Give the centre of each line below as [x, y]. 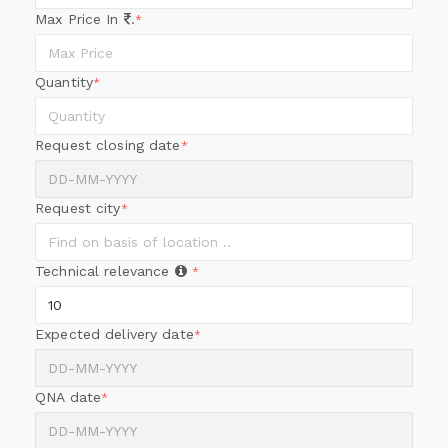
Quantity [64, 82]
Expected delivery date [114, 334]
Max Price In [79, 19]
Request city [78, 208]
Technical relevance [105, 271]
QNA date [68, 397]
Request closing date [108, 145]
